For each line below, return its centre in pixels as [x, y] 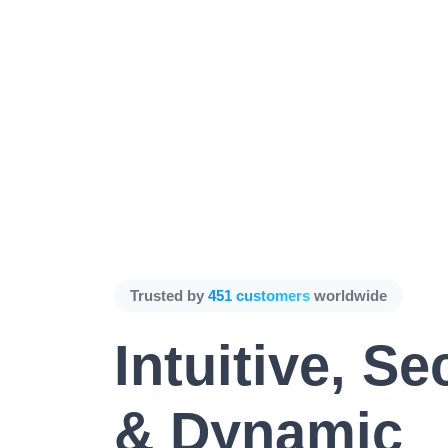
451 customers [259, 295]
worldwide [348, 295]
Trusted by [169, 295]
